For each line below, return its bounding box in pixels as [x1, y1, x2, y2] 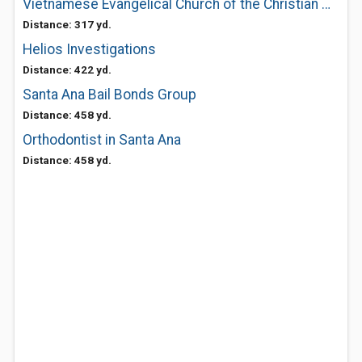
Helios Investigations [23, 41, 156, 57]
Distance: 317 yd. [23, 18, 112, 31]
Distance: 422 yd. [23, 63, 112, 76]
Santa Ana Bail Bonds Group [23, 86, 196, 103]
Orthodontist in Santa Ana [23, 132, 181, 148]
